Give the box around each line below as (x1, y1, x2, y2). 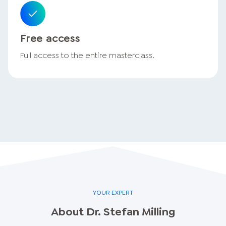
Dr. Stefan (86, 204, 139, 219)
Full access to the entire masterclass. (20, 49, 154, 61)
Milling (142, 204, 175, 219)
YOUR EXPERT (93, 188, 133, 197)
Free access (20, 31, 80, 45)
